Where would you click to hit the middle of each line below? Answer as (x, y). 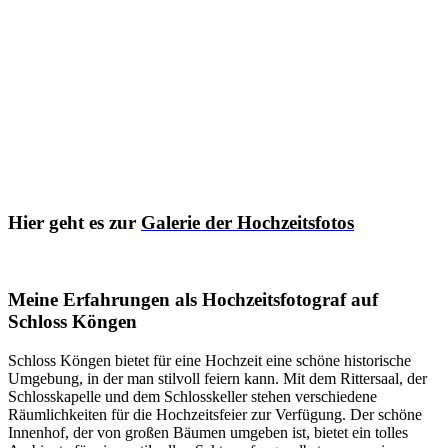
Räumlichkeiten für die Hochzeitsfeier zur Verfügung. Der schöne (215, 414)
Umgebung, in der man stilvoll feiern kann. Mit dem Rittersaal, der (217, 378)
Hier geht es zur (74, 222)
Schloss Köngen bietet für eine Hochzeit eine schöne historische (209, 360)
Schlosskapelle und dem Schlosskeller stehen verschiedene (192, 396)
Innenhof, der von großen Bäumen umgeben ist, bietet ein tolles (208, 432)
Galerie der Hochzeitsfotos (247, 222)
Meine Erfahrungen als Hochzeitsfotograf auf (193, 300)
